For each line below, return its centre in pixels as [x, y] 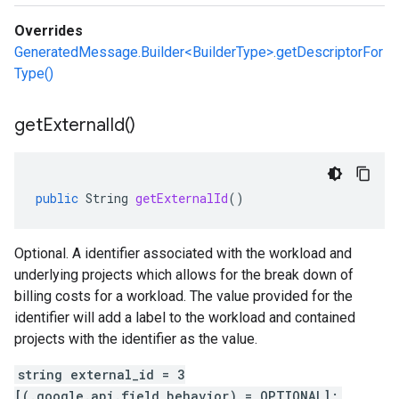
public [57, 198]
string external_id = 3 [102, 375]
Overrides [49, 31]
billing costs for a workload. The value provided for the [183, 296]
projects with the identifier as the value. [136, 339]
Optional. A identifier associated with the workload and [183, 253]
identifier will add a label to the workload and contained [185, 318]
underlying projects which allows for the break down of [184, 275]
